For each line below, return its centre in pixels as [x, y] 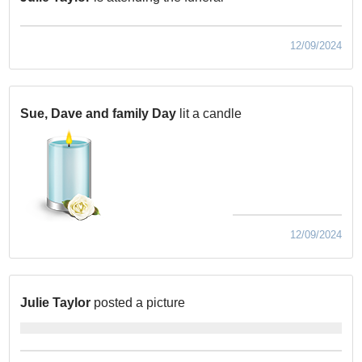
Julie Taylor [56, 302]
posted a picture [140, 302]
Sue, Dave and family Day [99, 113]
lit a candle [211, 113]
